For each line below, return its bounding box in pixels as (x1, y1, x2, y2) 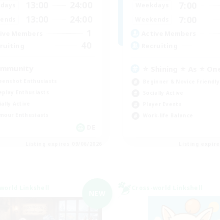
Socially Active (143, 89, 184, 96)
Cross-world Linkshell (132, 183, 203, 192)
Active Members (141, 29, 196, 38)
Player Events (143, 100, 182, 108)
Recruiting (141, 41, 178, 51)
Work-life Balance (143, 111, 193, 119)
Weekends (135, 15, 169, 24)
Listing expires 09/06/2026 (26, 140, 102, 147)
